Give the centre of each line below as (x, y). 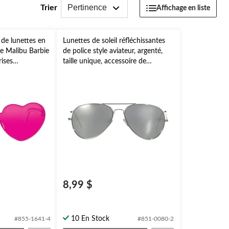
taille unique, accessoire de (104, 61)
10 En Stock (90, 219)
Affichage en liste (183, 8)
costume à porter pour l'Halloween (117, 72)
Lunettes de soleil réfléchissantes (114, 41)
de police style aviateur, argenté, (112, 51)
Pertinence (87, 7)
